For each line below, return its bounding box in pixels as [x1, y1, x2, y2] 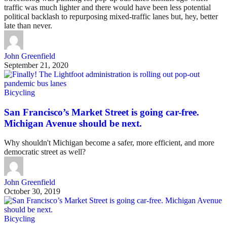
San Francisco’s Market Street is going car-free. [4, 106, 199, 118]
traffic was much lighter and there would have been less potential [4, 3, 211, 12]
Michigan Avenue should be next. [4, 118, 142, 129]
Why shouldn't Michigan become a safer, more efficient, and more [4, 138, 214, 147]
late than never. [4, 21, 52, 30]
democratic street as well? [4, 147, 86, 157]
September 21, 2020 [4, 60, 68, 69]
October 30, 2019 [4, 187, 60, 196]
